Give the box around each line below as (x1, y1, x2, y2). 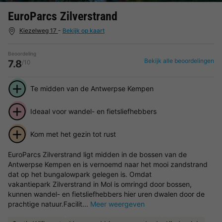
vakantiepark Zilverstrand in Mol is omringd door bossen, (8, 179, 192, 188)
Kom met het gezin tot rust (30, 129, 116, 138)
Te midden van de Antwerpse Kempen (30, 84, 154, 93)
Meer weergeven (90, 199, 145, 208)
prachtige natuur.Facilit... (8, 199, 90, 208)
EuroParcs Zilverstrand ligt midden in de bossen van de (8, 150, 187, 159)
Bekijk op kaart (62, 27, 105, 34)
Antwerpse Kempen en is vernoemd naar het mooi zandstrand (8, 160, 208, 168)
